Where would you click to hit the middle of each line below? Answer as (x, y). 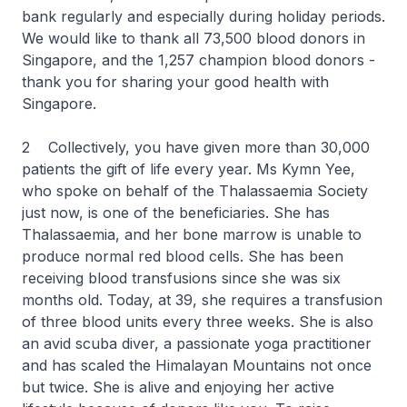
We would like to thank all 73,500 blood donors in (194, 38)
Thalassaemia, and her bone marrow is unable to (192, 234)
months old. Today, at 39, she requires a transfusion (202, 300)
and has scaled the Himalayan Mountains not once (197, 365)
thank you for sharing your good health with (175, 82)
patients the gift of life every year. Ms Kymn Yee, (189, 169)
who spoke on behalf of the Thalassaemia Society (195, 191)
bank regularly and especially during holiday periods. (203, 16)
